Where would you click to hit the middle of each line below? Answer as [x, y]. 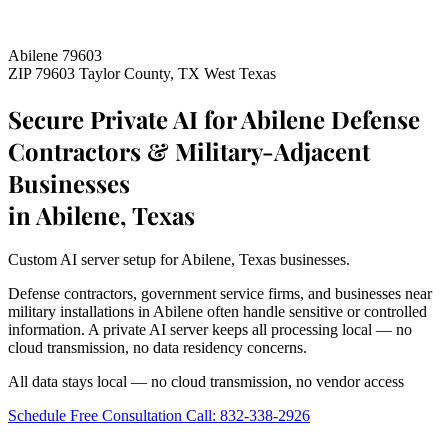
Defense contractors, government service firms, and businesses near [220, 293]
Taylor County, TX [141, 73]
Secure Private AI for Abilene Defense [214, 118]
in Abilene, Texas [101, 214]
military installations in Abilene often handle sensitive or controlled [217, 311]
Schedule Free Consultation [97, 415]
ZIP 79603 [43, 73]
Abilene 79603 [55, 55]
